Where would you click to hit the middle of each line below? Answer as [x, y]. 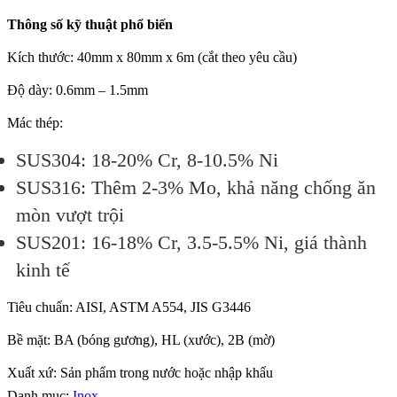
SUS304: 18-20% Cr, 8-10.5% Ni [147, 160]
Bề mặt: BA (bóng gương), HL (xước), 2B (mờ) [141, 340]
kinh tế [43, 270]
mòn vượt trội [70, 215]
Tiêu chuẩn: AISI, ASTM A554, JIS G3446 [129, 307]
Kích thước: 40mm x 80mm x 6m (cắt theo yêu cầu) [152, 58]
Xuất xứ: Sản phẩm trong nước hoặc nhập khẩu [140, 373]
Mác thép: [35, 123]
